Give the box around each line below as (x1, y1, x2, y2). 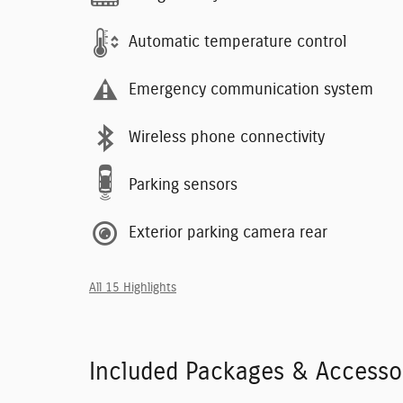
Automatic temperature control (129, 34, 346, 51)
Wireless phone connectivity (129, 130, 325, 147)
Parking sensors (129, 177, 237, 194)
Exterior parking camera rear (129, 225, 327, 242)
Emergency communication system (129, 82, 373, 99)
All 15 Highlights (89, 281, 176, 294)
